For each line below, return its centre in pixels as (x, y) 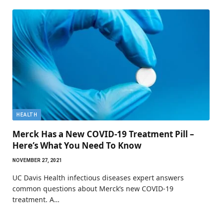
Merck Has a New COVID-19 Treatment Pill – (103, 134)
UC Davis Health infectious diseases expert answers (98, 178)
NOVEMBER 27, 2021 (37, 160)
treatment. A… (36, 199)
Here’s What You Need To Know (77, 145)
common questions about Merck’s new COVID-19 (93, 189)
